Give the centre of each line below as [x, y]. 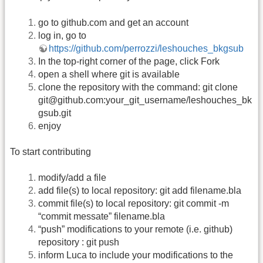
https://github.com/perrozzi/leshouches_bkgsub [146, 48]
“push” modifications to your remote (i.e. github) [135, 230]
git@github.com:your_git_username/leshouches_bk [145, 100]
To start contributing [50, 152]
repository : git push [79, 242]
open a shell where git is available [109, 74]
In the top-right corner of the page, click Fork [129, 61]
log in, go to [62, 35]
